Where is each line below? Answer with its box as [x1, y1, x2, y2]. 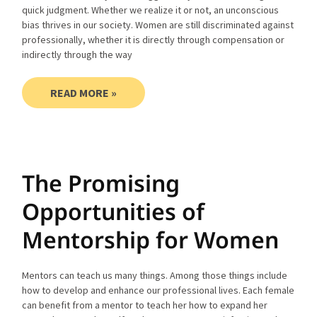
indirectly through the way [22, 47, 133, 61]
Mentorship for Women [22, 224, 279, 255]
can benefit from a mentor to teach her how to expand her [22, 298, 268, 311]
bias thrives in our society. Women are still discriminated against [22, 18, 294, 31]
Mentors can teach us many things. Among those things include [22, 268, 288, 282]
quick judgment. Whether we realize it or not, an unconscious [22, 3, 279, 16]
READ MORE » [50, 85, 117, 100]
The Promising [22, 167, 180, 198]
